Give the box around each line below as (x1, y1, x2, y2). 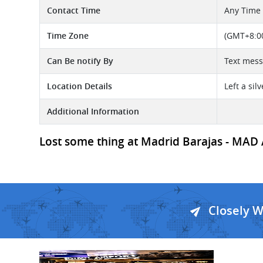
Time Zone (47, 30, 89, 41)
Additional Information (47, 106, 139, 117)
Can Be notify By (47, 55, 113, 66)
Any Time (224, 5, 261, 16)
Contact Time (47, 5, 100, 16)
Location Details (47, 80, 112, 92)
